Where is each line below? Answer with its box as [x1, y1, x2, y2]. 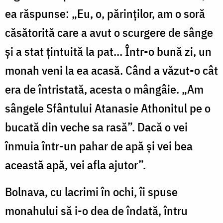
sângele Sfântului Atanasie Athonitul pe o [5, 100, 211, 116]
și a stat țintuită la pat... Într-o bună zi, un [5, 43, 212, 59]
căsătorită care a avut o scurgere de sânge [5, 24, 213, 40]
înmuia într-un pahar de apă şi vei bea [5, 137, 193, 154]
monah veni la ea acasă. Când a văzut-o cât [5, 62, 218, 78]
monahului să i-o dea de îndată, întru [5, 202, 188, 219]
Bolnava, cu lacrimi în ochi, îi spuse [5, 183, 178, 200]
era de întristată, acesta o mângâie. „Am [5, 81, 204, 97]
